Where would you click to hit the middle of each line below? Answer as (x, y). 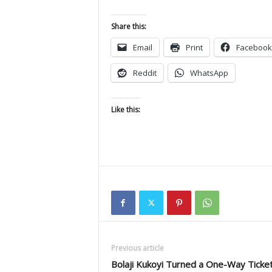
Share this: (128, 26)
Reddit (144, 73)
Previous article (137, 248)
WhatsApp (209, 73)
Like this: (125, 110)
